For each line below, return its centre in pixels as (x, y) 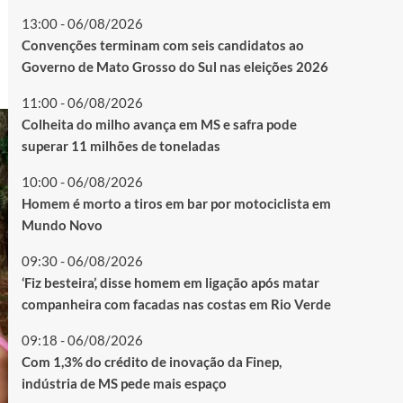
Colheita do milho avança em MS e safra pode (159, 125)
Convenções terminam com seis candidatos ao (162, 45)
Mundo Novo (62, 225)
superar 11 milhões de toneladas (121, 146)
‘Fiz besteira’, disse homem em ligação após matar (170, 283)
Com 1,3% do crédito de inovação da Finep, (151, 362)
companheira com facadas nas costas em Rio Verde (176, 304)
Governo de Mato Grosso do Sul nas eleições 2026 (175, 67)
